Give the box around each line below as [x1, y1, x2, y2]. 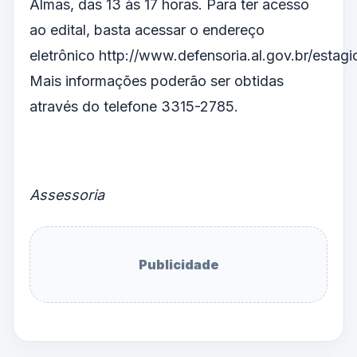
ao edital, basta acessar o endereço [29, 21, 265, 38]
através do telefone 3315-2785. [29, 97, 238, 115]
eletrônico [29, 46, 99, 64]
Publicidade [138, 257, 219, 273]
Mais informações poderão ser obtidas [29, 72, 284, 89]
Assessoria [29, 186, 104, 203]
